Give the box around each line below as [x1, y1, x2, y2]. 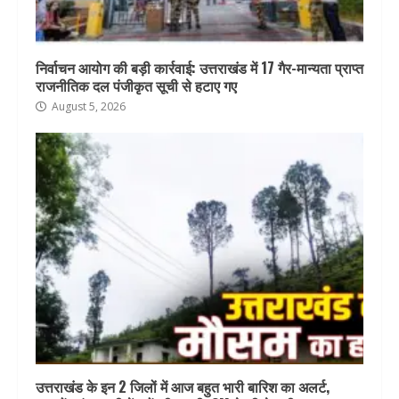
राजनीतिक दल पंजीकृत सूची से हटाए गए [36, 75, 237, 97]
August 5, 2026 [49, 99, 126, 115]
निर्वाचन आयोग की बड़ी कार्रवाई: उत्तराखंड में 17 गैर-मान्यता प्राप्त [36, 57, 363, 79]
